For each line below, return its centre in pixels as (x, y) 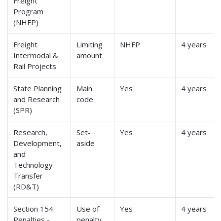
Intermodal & (36, 55)
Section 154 (34, 209)
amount (90, 55)
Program (29, 12)
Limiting (90, 45)
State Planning (38, 89)
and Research (37, 99)
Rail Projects (35, 66)
